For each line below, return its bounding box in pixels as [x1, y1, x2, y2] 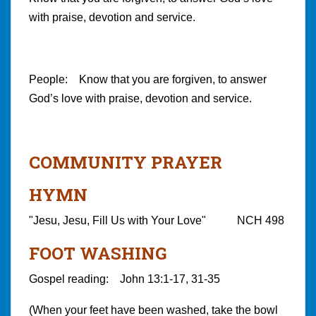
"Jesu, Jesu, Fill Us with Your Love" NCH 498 [29, 214, 284, 226]
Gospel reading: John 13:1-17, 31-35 [29, 272, 220, 285]
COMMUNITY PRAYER [29, 150, 222, 174]
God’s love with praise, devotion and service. [29, 92, 252, 104]
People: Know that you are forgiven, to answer [29, 73, 267, 85]
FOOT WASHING [29, 241, 166, 265]
